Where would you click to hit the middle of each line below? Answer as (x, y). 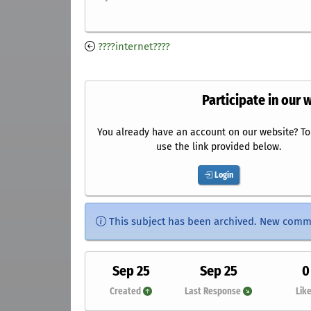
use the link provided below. (218, 147)
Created (127, 292)
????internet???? (134, 47)
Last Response (214, 292)
